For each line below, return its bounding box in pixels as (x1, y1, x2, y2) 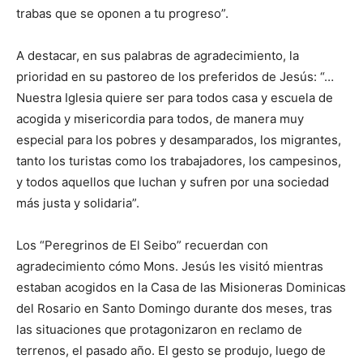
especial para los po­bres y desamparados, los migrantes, (16, 132, 341, 148)
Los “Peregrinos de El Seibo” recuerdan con (16, 237, 268, 254)
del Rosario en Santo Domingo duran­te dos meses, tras (16, 301, 332, 317)
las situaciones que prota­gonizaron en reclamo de (16, 322, 302, 338)
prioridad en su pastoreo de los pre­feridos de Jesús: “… (16, 69, 334, 85)
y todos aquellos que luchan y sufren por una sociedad (16, 174, 329, 190)
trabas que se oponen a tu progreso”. (16, 6, 228, 22)
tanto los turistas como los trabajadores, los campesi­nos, (16, 153, 341, 169)
